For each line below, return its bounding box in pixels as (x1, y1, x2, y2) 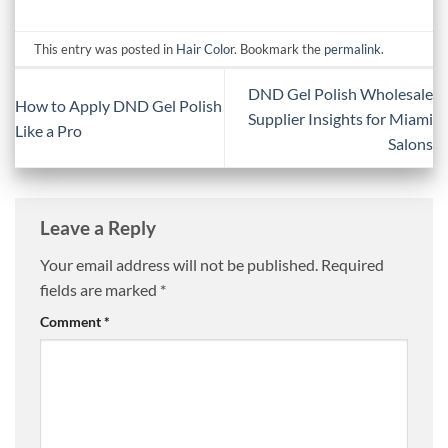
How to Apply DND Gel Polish (15, 96, 222, 116)
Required (321, 255, 384, 275)
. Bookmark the (234, 40, 325, 57)
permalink (324, 40, 382, 57)
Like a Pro (15, 121, 82, 141)
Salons (388, 133, 433, 153)
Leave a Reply (40, 215, 160, 239)
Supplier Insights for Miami (248, 108, 433, 128)
